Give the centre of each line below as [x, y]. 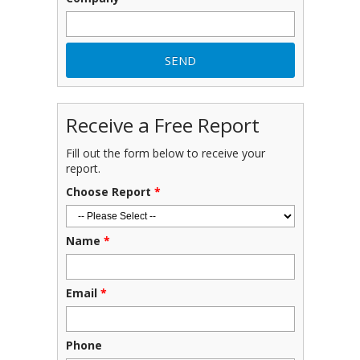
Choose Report [108, 192]
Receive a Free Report [162, 125]
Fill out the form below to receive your [165, 153]
